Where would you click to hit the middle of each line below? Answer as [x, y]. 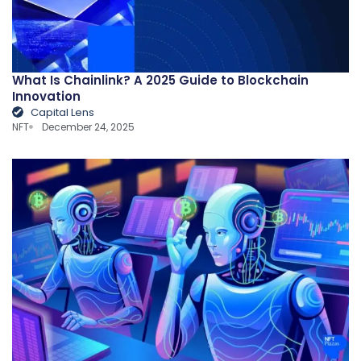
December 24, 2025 [89, 127]
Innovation [46, 96]
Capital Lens [62, 112]
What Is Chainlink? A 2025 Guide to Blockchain [160, 80]
